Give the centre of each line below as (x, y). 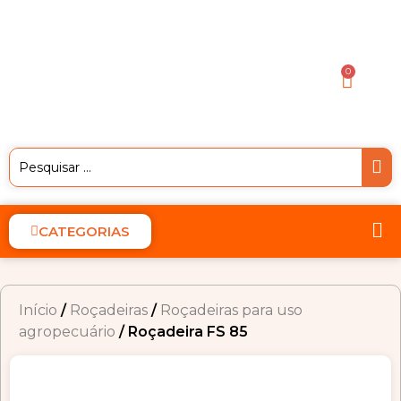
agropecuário (67, 332)
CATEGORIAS (84, 231)
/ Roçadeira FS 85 (182, 332)
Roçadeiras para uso (231, 310)
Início (38, 310)
